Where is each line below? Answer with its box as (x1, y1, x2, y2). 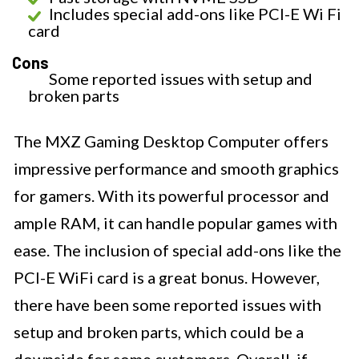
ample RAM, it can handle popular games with (14, 213, 337, 233)
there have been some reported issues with (14, 295, 321, 315)
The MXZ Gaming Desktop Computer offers (14, 131, 329, 151)
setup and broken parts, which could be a (14, 322, 304, 342)
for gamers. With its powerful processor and (14, 186, 329, 206)
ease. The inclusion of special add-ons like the (14, 240, 341, 260)
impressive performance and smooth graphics (14, 159, 339, 179)
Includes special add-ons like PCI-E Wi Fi (49, 4, 341, 24)
